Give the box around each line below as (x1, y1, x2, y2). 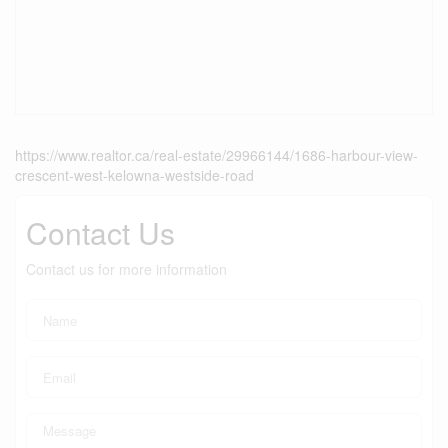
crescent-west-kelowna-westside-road (15, 165, 254, 185)
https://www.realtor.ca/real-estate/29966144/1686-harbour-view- (15, 145, 418, 165)
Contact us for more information (26, 259, 227, 279)
